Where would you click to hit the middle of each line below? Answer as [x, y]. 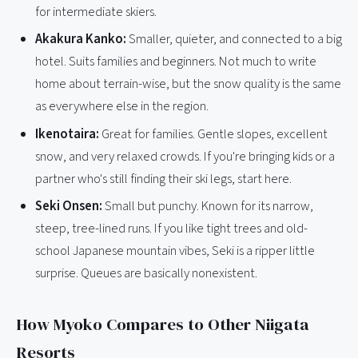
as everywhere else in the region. [122, 107]
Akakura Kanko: [81, 40]
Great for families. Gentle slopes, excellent [213, 134]
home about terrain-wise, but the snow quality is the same [188, 84]
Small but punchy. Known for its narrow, [208, 207]
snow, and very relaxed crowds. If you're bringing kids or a [185, 156]
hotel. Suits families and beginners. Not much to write [176, 62]
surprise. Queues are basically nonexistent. [146, 274]
